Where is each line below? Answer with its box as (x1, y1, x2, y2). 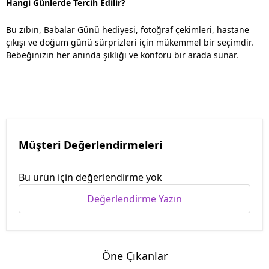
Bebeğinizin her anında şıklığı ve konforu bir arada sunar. (6, 49, 238, 61)
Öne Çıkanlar (101, 248, 168, 263)
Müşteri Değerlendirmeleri (19, 137, 162, 152)
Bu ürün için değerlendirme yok (19, 170, 162, 184)
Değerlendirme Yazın (87, 192, 182, 205)
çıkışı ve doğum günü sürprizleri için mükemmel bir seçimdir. (6, 36, 253, 48)
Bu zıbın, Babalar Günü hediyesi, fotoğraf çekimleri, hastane (6, 23, 249, 35)
